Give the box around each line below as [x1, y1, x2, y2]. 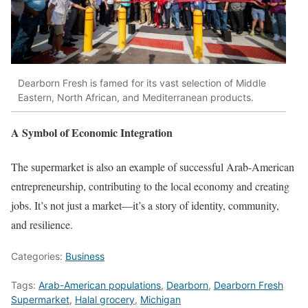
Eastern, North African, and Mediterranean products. [18, 91, 254, 103]
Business [65, 250, 104, 262]
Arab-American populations [38, 278, 161, 291]
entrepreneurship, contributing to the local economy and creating [11, 178, 289, 193]
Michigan [140, 293, 181, 305]
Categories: [11, 250, 65, 262]
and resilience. [11, 217, 73, 232]
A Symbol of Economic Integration [11, 124, 173, 141]
